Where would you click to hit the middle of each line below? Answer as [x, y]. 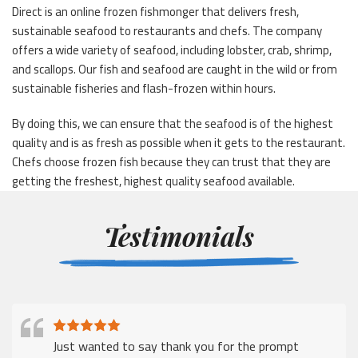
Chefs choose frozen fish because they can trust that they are [171, 161]
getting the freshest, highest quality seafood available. [153, 181]
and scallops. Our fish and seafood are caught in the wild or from [175, 69]
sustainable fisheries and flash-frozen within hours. [144, 88]
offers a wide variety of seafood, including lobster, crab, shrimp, [172, 50]
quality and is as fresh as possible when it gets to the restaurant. [179, 142]
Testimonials [179, 235]
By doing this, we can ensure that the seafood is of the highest [173, 123]
